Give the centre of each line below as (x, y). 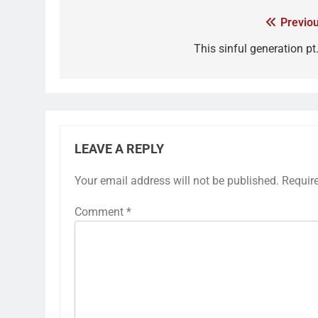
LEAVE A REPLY (119, 149)
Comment (100, 212)
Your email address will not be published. (177, 180)
